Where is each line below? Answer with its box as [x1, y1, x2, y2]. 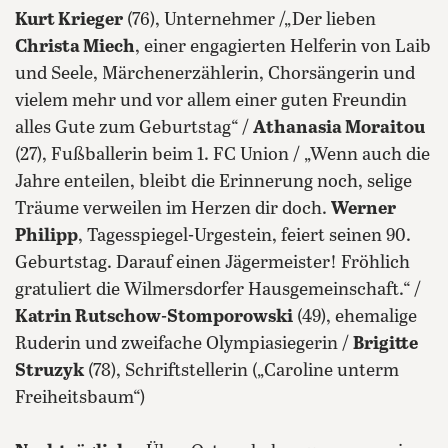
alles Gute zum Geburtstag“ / [15, 118, 253, 138]
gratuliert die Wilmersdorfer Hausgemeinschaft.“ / [15, 280, 421, 300]
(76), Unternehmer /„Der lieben [123, 10, 376, 30]
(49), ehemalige [293, 307, 417, 327]
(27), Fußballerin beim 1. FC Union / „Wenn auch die [15, 145, 430, 165]
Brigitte [353, 334, 418, 354]
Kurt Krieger [15, 10, 123, 30]
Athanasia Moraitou [253, 118, 425, 138]
